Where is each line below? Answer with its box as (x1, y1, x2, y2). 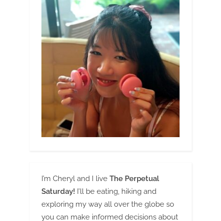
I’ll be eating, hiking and (75, 186, 156, 196)
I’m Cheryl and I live (41, 174, 110, 183)
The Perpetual (110, 174, 159, 183)
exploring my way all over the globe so (41, 199, 174, 209)
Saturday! (41, 186, 75, 196)
